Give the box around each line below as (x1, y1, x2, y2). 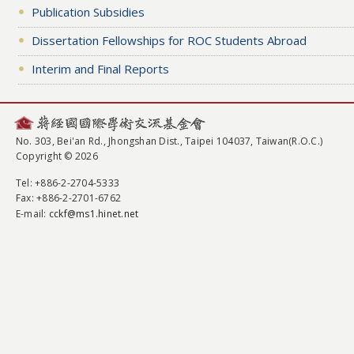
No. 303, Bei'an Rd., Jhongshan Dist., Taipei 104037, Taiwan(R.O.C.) (16, 134, 323, 148)
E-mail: (16, 206, 49, 220)
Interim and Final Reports (31, 60, 169, 77)
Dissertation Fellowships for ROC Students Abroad (31, 32, 307, 48)
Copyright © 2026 (16, 149, 98, 164)
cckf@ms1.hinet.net (48, 206, 139, 220)
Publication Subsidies (31, 3, 145, 20)
